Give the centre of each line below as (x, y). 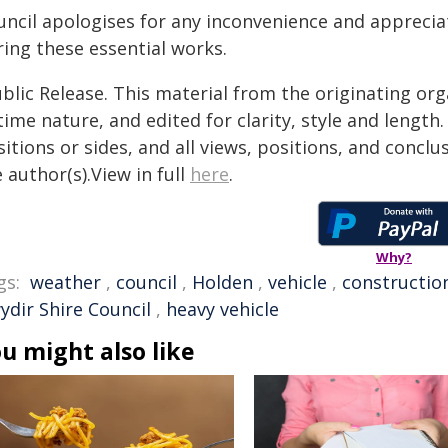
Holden (222, 282)
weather (65, 282)
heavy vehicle (222, 309)
